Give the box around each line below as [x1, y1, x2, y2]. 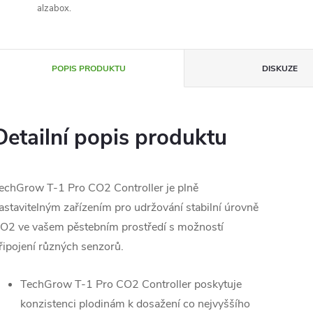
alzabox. [37, 2, 71, 15]
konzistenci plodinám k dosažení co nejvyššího [20, 296, 250, 312]
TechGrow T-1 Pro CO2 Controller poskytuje [20, 277, 242, 292]
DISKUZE [262, 63, 298, 74]
